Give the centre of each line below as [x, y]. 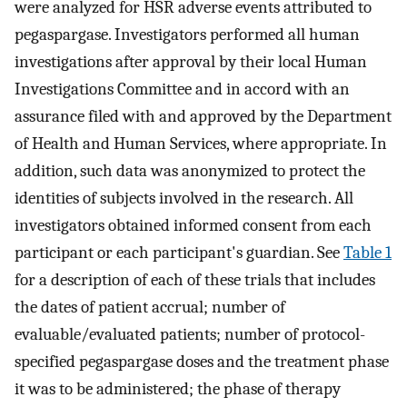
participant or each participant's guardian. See [179, 253]
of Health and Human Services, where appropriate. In [201, 144]
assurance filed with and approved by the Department [203, 117]
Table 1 [367, 253]
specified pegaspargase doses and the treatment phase [202, 362]
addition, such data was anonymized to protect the [190, 171]
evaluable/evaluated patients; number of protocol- [190, 335]
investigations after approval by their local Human [191, 62]
